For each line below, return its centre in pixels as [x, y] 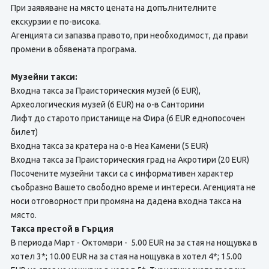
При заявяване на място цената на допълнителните [113, 8]
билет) [24, 132]
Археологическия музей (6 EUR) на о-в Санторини [107, 104]
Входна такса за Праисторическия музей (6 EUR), [105, 91]
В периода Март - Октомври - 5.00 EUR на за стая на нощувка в [134, 243]
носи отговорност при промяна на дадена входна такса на [126, 201]
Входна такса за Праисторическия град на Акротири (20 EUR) [130, 160]
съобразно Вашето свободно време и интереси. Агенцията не [133, 187]
